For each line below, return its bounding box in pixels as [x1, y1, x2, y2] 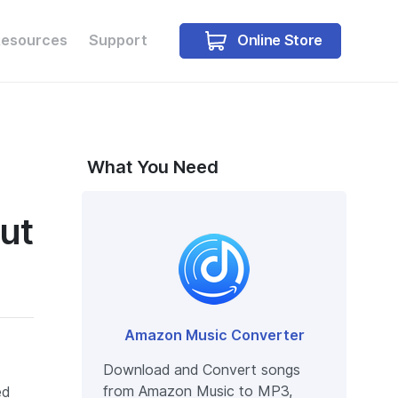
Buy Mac [248, 107, 306, 124]
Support [89, 31, 148, 49]
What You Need [87, 156, 219, 178]
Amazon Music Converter [123, 327, 305, 344]
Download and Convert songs [103, 362, 300, 378]
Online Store [234, 31, 322, 49]
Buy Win [145, 107, 201, 124]
